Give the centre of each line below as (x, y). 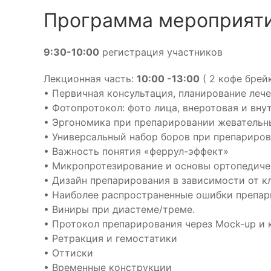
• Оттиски (68, 253)
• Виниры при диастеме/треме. (119, 209)
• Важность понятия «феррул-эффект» (136, 151)
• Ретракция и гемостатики (110, 238)
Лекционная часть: (90, 79)
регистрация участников (161, 52)
